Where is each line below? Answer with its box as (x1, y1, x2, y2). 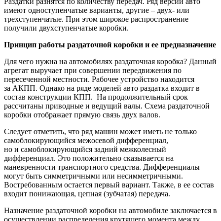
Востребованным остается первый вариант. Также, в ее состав (4, 180, 214, 189)
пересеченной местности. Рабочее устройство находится (4, 74, 194, 83)
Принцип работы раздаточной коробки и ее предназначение (4, 40, 216, 49)
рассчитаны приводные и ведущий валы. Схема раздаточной (4, 101, 210, 110)
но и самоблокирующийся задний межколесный (4, 145, 166, 153)
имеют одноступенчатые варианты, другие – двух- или (4, 5, 189, 14)
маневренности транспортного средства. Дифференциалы (4, 162, 200, 171)
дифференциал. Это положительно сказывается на (4, 153, 174, 162)
